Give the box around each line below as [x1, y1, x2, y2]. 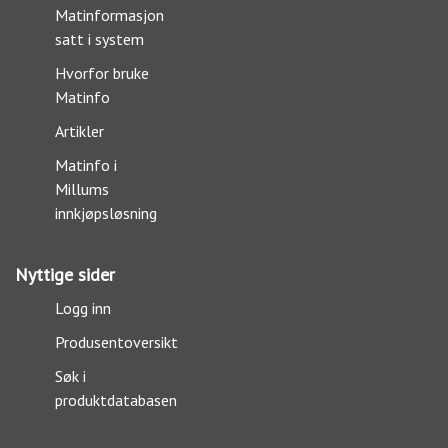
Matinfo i [55, 155, 117, 175]
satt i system [55, 29, 144, 49]
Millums [55, 179, 109, 199]
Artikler [55, 121, 104, 141]
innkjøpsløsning [55, 203, 157, 223]
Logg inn [55, 298, 111, 318]
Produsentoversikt [55, 332, 178, 352]
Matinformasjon [55, 5, 164, 25]
